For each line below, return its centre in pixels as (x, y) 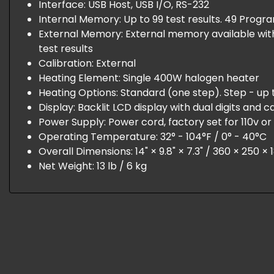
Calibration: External (87, 63)
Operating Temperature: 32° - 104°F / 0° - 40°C (153, 137)
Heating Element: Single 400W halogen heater (149, 78)
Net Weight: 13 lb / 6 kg (93, 166)
